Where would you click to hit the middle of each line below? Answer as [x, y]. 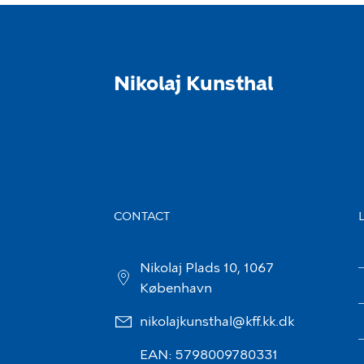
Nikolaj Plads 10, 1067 [207, 268]
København [176, 288]
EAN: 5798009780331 [209, 355]
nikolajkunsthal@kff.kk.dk [217, 321]
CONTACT [142, 217]
